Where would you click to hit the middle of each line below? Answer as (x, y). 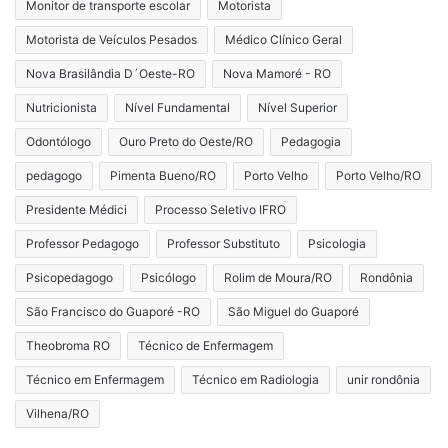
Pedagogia (311, 142)
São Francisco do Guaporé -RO (113, 312)
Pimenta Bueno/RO (163, 176)
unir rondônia (383, 380)
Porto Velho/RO (378, 176)
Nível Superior (297, 108)
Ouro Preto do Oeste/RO (186, 142)
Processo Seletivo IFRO (220, 210)
